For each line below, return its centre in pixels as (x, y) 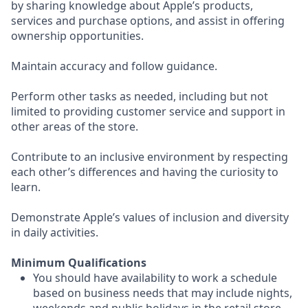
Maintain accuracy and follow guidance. (114, 66)
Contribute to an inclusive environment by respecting (150, 157)
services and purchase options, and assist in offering (148, 21)
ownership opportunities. (77, 36)
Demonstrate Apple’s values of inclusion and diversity (150, 217)
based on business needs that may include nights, (163, 293)
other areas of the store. (75, 126)
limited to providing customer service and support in (148, 111)
